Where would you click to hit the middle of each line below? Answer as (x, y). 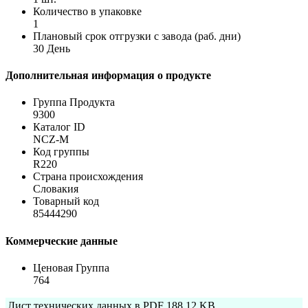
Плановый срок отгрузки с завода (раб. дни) (137, 36)
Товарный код (66, 201)
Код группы (61, 152)
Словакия (56, 189)
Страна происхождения (88, 177)
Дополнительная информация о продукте (108, 76)
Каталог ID (59, 127)
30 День (52, 48)
